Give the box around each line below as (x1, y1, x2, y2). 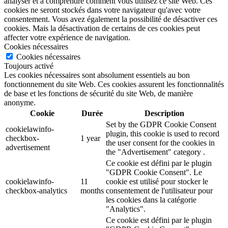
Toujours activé (4, 61, 53, 70)
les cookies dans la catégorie (106, 195, 196, 204)
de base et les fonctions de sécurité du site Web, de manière (4, 89, 193, 98)
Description (144, 108, 184, 118)
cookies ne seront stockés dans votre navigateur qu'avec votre (4, 5, 201, 14)
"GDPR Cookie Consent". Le (106, 167, 202, 177)
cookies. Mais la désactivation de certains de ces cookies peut (4, 23, 200, 33)
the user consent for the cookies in (106, 138, 215, 147)
